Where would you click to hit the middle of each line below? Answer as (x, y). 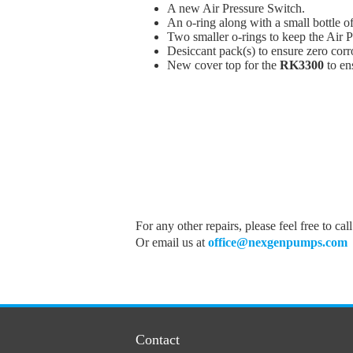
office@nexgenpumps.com (278, 243)
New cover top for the (223, 65)
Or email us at (172, 243)
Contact (158, 340)
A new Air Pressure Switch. (236, 9)
